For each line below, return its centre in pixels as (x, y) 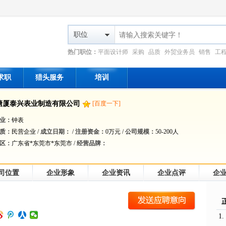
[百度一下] (106, 103)
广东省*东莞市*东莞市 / (44, 143)
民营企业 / (26, 132)
